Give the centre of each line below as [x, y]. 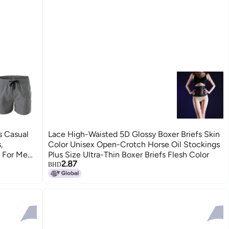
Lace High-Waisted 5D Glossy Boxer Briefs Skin [134, 134]
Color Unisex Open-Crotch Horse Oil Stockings [134, 145]
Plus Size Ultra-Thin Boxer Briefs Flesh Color [129, 155]
